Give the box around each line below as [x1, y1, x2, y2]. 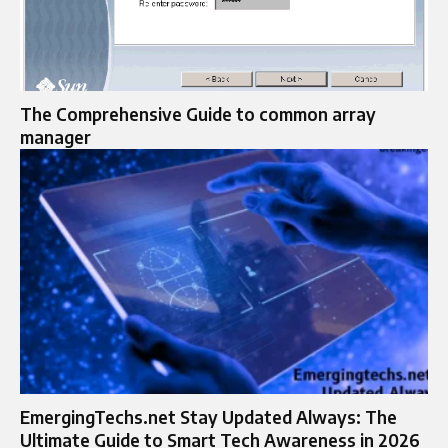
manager [20, 126, 91, 149]
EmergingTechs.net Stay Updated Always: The [20, 405, 397, 428]
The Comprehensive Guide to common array [20, 103, 376, 126]
